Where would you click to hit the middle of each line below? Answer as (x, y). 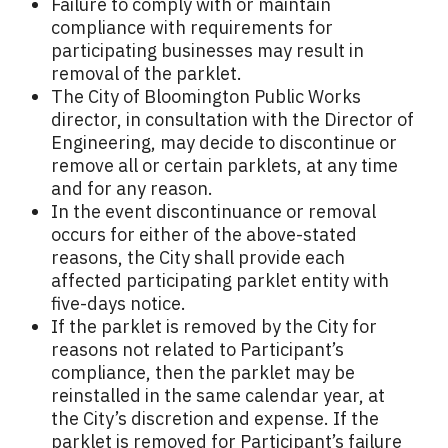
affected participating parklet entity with (220, 281)
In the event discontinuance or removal (213, 212)
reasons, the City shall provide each (198, 258)
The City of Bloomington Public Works (206, 97)
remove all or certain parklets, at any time (224, 166)
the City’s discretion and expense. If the (215, 419)
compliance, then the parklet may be (203, 373)
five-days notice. (118, 304)
